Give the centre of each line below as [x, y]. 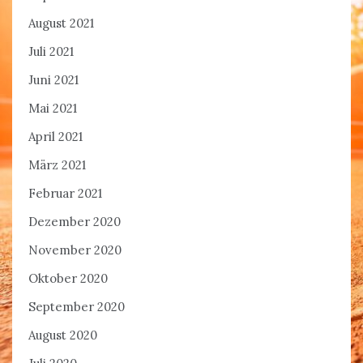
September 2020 [77, 307]
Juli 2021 [51, 52]
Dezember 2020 [75, 222]
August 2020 [63, 335]
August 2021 [61, 23]
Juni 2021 [53, 80]
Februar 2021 [65, 194]
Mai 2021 [53, 109]
